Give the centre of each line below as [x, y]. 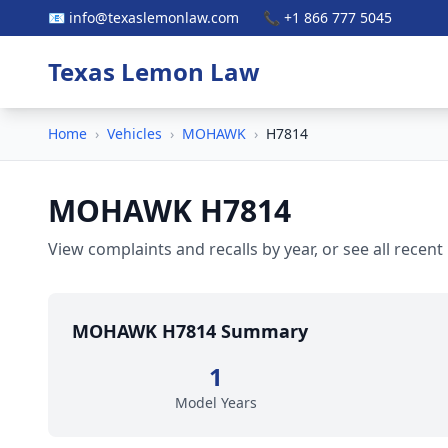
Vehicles [134, 133]
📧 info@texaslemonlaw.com [143, 17]
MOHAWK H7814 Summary [190, 331]
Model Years [216, 402]
